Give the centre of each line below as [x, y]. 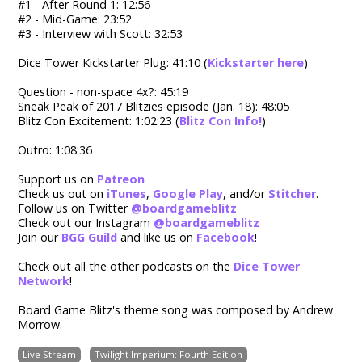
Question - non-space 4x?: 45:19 [103, 92]
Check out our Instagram [86, 223]
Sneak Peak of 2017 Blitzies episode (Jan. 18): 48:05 [154, 107]
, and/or [246, 194]
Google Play [188, 194]
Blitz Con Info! [221, 121]
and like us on [157, 238]
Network [44, 281]
